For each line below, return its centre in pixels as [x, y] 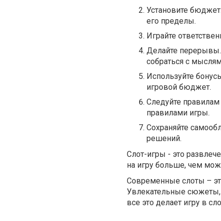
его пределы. [171, 21]
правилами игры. [178, 112]
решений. [164, 138]
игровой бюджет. [179, 87]
